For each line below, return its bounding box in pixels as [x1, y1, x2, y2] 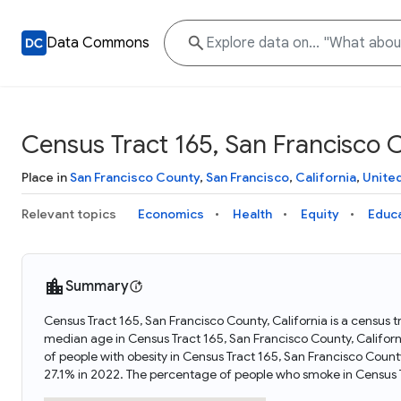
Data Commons [47, 34, 149, 52]
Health [233, 206, 272, 222]
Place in [21, 169, 70, 185]
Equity [301, 206, 339, 222]
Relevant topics [21, 206, 116, 222]
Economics [138, 206, 204, 222]
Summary [65, 277, 129, 295]
